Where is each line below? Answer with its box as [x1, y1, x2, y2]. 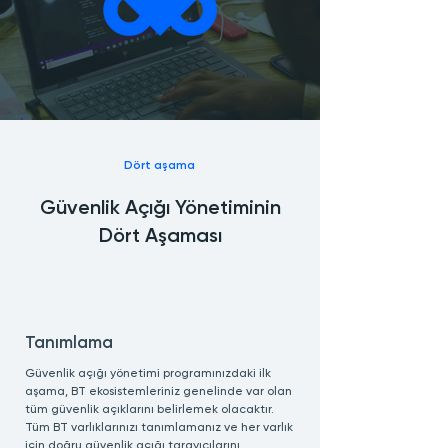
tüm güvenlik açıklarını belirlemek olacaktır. [25, 404, 274, 416]
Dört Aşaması [98, 227, 222, 247]
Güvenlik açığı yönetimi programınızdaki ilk [25, 368, 271, 380]
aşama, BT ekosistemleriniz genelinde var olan [25, 386, 292, 398]
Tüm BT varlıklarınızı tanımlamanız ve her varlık [25, 422, 293, 434]
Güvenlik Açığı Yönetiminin [39, 199, 281, 219]
